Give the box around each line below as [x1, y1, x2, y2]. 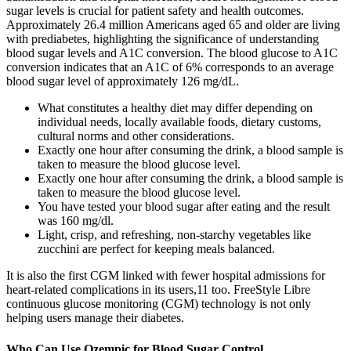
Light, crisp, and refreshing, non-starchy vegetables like [38, 228, 311, 242]
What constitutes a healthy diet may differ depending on [38, 101, 313, 115]
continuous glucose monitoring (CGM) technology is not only [6, 297, 311, 311]
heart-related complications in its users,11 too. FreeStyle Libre [6, 283, 310, 297]
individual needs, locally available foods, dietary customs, [38, 115, 321, 129]
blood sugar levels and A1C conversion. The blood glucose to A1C [6, 46, 338, 60]
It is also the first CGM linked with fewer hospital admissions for [6, 269, 325, 283]
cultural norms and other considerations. [38, 129, 234, 143]
